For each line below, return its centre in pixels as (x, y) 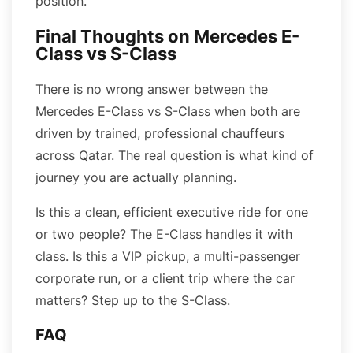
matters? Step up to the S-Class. (133, 300)
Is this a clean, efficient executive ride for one (172, 212)
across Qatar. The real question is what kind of (175, 155)
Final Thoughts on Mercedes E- (167, 36)
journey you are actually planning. (136, 177)
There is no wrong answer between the (152, 89)
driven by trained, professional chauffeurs (160, 133)
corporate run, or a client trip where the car (165, 278)
